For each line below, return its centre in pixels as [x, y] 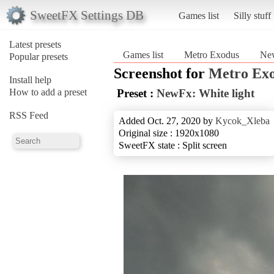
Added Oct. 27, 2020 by [167, 120]
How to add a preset [48, 92]
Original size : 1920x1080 [169, 133]
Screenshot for [161, 73]
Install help [30, 80]
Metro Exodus [212, 54]
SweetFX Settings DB [87, 15]
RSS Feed [29, 115]
